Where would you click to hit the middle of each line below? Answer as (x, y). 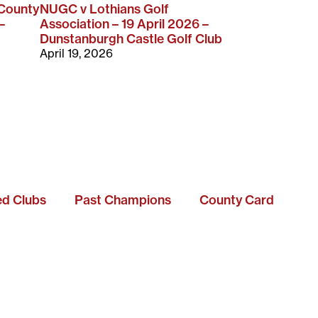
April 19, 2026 (76, 53)
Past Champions (123, 199)
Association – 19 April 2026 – (124, 23)
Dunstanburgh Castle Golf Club (131, 38)
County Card (237, 199)
